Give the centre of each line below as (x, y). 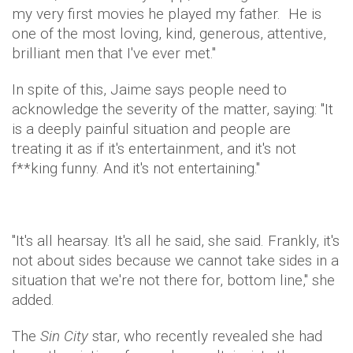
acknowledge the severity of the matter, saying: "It (173, 109)
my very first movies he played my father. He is (167, 13)
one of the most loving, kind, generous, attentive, (169, 33)
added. (33, 299)
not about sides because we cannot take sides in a (175, 260)
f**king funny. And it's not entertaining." (136, 168)
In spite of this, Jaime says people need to (149, 89)
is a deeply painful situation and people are (151, 128)
